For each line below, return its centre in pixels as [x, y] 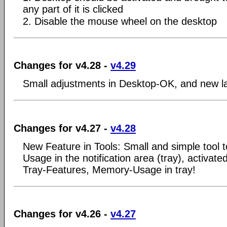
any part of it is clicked [73, 9]
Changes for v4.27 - [62, 128]
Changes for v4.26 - [62, 214]
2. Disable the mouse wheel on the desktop [120, 21]
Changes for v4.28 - [62, 65]
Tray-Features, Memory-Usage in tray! [109, 169]
